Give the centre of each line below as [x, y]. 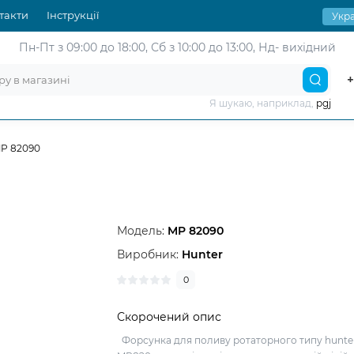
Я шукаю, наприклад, [263, 103]
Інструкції [73, 15]
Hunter [203, 254]
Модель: [143, 231]
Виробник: [150, 254]
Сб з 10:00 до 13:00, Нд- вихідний [241, 47]
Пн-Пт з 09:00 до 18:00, [83, 47]
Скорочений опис [169, 317]
